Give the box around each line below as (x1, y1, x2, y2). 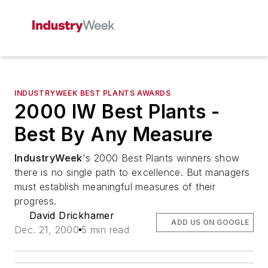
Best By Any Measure (14, 123, 213, 146)
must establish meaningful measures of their (14, 181, 216, 193)
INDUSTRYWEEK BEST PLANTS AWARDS (14, 89, 171, 98)
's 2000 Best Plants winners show (82, 152, 240, 164)
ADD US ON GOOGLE (171, 218, 249, 227)
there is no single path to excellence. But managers (14, 166, 250, 178)
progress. (14, 195, 57, 207)
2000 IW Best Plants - (14, 100, 220, 123)
